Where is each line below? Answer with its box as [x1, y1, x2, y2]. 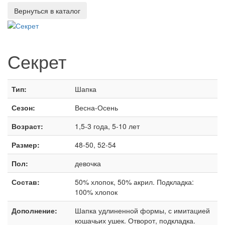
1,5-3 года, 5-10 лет [75, 121, 140, 131]
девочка [75, 158, 101, 168]
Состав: [12, 176, 40, 187]
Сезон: [12, 102, 35, 113]
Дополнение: [12, 205, 57, 215]
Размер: [12, 139, 40, 150]
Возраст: [12, 121, 43, 131]
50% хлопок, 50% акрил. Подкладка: [75, 176, 194, 187]
